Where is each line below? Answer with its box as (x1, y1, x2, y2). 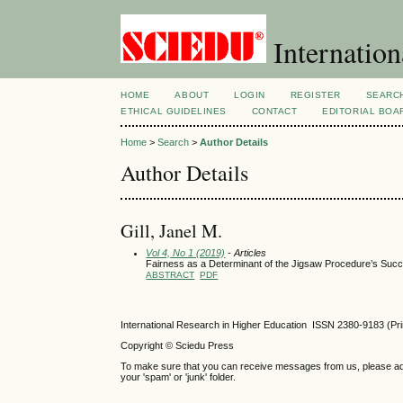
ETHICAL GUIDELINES (121, 106, 227, 116)
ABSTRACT (146, 269, 195, 280)
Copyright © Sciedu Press (121, 339, 235, 351)
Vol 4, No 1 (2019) (146, 246, 226, 258)
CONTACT (251, 106, 298, 116)
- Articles (225, 246, 267, 258)
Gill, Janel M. (121, 218, 223, 243)
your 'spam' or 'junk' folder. (121, 371, 237, 382)
